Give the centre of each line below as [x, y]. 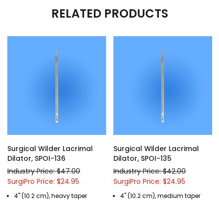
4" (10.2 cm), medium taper [160, 196]
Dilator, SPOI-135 [142, 158]
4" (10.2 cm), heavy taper [50, 196]
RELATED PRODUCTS [109, 13]
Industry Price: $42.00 [150, 171]
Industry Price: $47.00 [44, 171]
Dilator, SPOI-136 [36, 158]
